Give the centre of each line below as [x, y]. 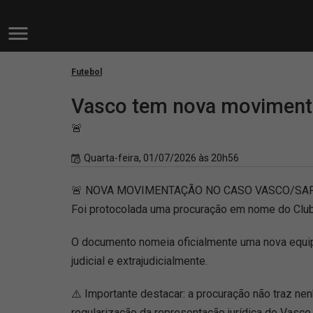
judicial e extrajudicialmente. [139, 261]
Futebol [87, 72]
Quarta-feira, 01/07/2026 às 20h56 [161, 158]
